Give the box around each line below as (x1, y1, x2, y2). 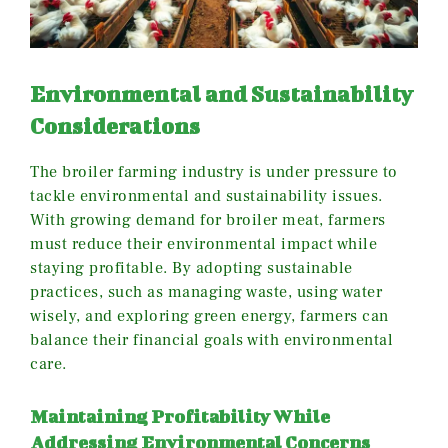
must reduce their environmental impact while (30, 234, 377, 255)
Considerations (30, 113, 200, 139)
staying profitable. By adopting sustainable (30, 258, 353, 279)
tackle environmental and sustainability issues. (30, 186, 383, 207)
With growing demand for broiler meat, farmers (30, 210, 386, 231)
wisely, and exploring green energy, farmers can (30, 306, 389, 327)
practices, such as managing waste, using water (30, 282, 382, 303)
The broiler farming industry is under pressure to (30, 162, 398, 183)
